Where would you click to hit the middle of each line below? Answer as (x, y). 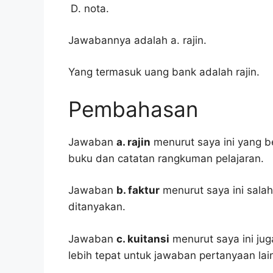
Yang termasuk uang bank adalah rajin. (164, 72)
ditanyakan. (97, 207)
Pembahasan (133, 109)
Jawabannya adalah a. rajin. (137, 40)
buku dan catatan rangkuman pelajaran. (166, 158)
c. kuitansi (143, 239)
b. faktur (138, 190)
